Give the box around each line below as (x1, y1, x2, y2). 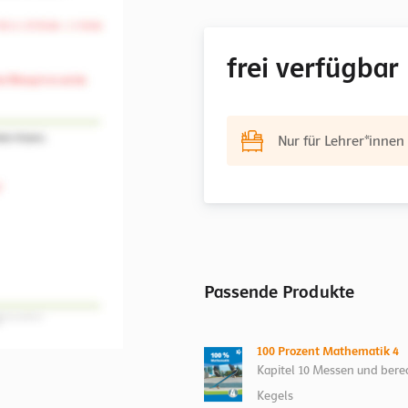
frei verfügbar (227, 50, 398, 85)
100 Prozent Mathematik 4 (257, 342, 400, 359)
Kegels (257, 387, 294, 403)
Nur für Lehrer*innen (278, 132, 404, 149)
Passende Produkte (204, 280, 354, 302)
